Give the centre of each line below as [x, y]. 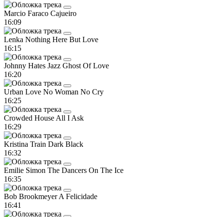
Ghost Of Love [86, 65]
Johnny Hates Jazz [33, 65]
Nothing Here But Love [62, 39]
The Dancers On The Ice [85, 170]
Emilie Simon [26, 170]
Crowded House [30, 118]
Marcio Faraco [27, 13]
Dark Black [66, 144]
